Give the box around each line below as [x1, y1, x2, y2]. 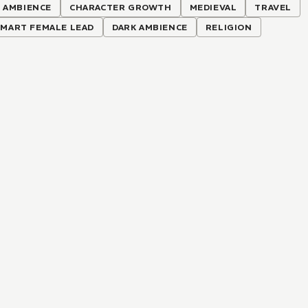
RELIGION [205, 21, 252, 32]
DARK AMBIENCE [112, 21, 188, 32]
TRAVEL [254, 1, 292, 12]
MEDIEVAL [189, 1, 237, 12]
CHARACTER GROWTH [69, 1, 172, 12]
